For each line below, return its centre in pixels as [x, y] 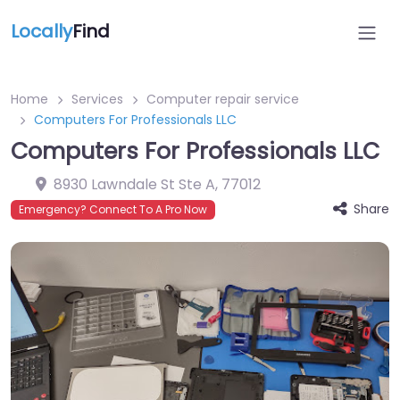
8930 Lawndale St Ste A [134, 184]
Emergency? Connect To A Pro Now [113, 209]
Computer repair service [223, 99]
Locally [42, 31]
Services [97, 99]
